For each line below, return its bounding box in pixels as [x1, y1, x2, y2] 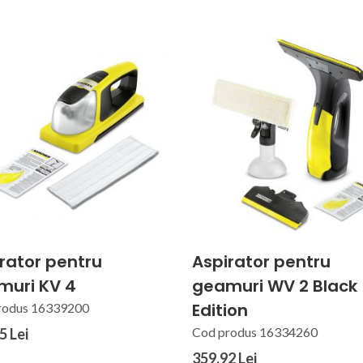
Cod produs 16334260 [192, 324, 318, 340]
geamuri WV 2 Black [192, 275, 358, 298]
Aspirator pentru [192, 250, 331, 274]
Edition [192, 299, 249, 322]
